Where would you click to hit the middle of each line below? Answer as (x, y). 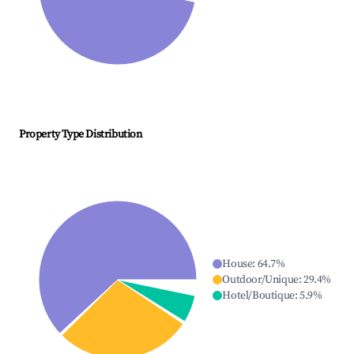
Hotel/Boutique (258, 296)
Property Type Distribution (81, 135)
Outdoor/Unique (260, 280)
